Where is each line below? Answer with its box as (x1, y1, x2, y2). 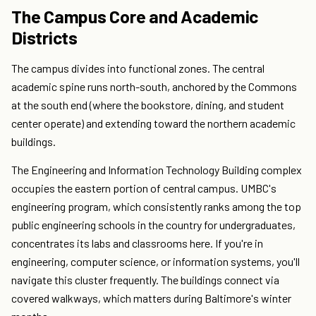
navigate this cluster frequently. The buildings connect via (11, 273, 279, 287)
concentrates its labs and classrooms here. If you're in (11, 236, 263, 250)
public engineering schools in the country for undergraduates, (11, 218, 296, 232)
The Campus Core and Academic (11, 6, 258, 28)
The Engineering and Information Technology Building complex (11, 163, 302, 177)
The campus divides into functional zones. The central (11, 61, 265, 75)
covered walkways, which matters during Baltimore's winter (11, 291, 291, 305)
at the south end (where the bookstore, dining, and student (11, 98, 284, 112)
